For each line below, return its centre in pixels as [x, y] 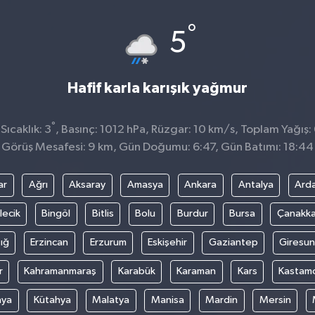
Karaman [196, 271]
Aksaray [87, 185]
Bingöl [56, 214]
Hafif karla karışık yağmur [157, 88]
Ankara [200, 185]
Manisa [167, 300]
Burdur [192, 214]
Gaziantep [233, 243]
